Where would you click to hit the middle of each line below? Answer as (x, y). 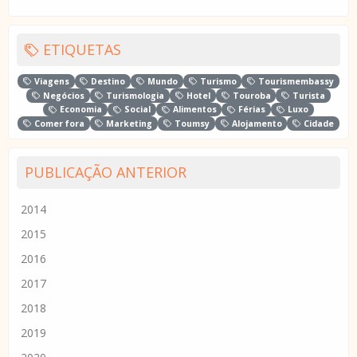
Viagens (50, 82)
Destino (107, 82)
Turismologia (134, 95)
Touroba (250, 95)
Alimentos (193, 110)
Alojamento (255, 124)
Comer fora (58, 124)
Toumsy (191, 124)
